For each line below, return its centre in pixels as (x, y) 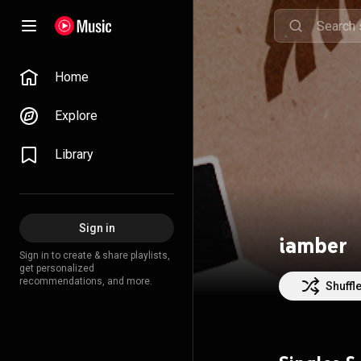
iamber (313, 245)
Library (74, 154)
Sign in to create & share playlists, (95, 255)
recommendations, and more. (86, 281)
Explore (76, 116)
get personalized (57, 268)
